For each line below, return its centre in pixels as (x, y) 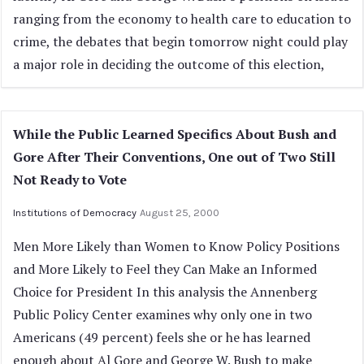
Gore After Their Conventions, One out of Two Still (174, 157)
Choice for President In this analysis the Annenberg (165, 292)
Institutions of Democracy (75, 212)
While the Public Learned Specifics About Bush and (175, 134)
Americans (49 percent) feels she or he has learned (162, 337)
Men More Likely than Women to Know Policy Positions (176, 246)
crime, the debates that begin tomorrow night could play (180, 41)
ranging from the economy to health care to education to (182, 19)
